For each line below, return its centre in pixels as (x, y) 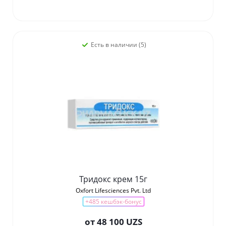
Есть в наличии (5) (118, 45)
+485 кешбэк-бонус (113, 202)
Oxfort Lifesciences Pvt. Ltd (113, 191)
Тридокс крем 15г (113, 179)
